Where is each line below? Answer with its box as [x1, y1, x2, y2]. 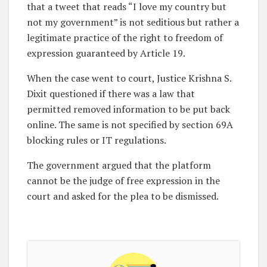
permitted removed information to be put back [27, 102, 230, 116]
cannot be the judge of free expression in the [27, 173, 220, 187]
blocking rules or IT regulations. [27, 133, 166, 147]
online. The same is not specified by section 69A [27, 117, 233, 131]
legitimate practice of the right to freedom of [27, 30, 223, 44]
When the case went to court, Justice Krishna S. [27, 71, 231, 85]
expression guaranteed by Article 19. [27, 46, 185, 60]
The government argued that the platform [27, 158, 211, 172]
